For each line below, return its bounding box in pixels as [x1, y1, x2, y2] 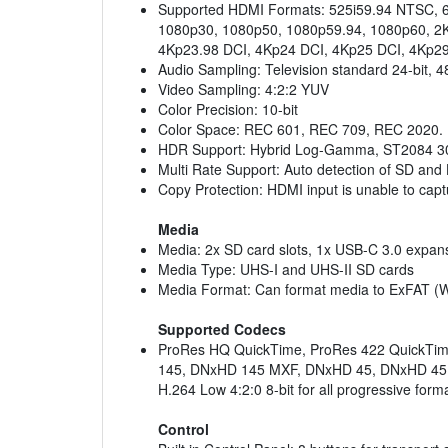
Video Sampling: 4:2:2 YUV [158, 79, 329, 100]
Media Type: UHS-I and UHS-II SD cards [158, 259, 414, 280]
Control [158, 419, 209, 440]
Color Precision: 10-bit [158, 99, 298, 120]
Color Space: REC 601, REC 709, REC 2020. [158, 119, 443, 140]
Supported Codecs [158, 319, 286, 340]
